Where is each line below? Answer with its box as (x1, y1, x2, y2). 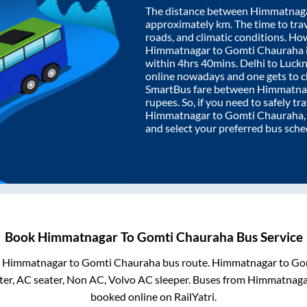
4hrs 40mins (177, 56, 236, 69)
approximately (145, 16, 216, 30)
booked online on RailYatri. (90, 290, 217, 304)
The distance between (145, 3, 250, 17)
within (145, 56, 177, 69)
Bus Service (233, 229, 303, 245)
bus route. (160, 256, 212, 269)
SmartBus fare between (145, 82, 257, 95)
